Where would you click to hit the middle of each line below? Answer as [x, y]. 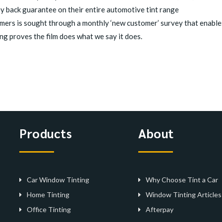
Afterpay [160, 209]
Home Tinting [48, 194]
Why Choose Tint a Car [182, 180]
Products [46, 133]
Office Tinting [49, 209]
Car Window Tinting [58, 180]
